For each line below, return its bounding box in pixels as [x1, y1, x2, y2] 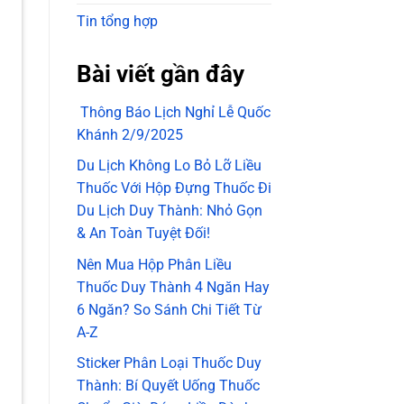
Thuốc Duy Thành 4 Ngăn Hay [76, 278, 270, 296]
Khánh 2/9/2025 [76, 125, 183, 143]
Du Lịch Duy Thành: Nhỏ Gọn [76, 202, 262, 220]
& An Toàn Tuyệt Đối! [76, 225, 210, 243]
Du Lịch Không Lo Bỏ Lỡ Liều [76, 157, 262, 175]
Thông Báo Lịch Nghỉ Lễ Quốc [76, 103, 271, 121]
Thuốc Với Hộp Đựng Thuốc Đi [76, 179, 271, 197]
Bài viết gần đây [76, 60, 244, 87]
